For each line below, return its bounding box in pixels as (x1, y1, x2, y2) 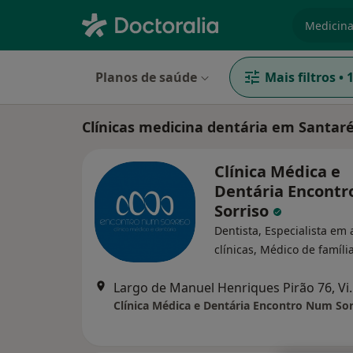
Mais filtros (265, 69, 336, 86)
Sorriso (214, 200, 273, 221)
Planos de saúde (95, 69, 197, 86)
